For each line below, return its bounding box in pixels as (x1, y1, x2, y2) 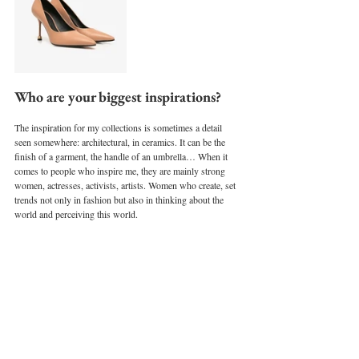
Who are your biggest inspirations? (14, 87, 221, 106)
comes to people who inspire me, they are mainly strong (14, 163, 228, 177)
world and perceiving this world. (14, 207, 138, 220)
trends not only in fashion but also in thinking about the (14, 192, 226, 206)
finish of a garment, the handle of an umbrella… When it (14, 149, 230, 163)
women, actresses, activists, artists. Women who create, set (14, 178, 238, 192)
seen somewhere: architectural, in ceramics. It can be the (14, 135, 228, 148)
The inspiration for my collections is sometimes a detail (14, 120, 224, 134)
